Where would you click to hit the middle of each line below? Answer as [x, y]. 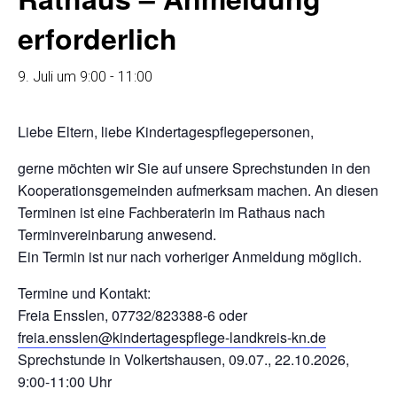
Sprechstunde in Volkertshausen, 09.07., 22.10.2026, [183, 359]
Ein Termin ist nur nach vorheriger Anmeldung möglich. [190, 257]
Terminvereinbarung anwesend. [117, 234]
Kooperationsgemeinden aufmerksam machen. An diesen [198, 190]
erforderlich [97, 38]
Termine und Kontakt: [84, 293]
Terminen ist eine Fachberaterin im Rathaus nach [171, 212]
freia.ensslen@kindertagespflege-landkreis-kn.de [172, 337]
